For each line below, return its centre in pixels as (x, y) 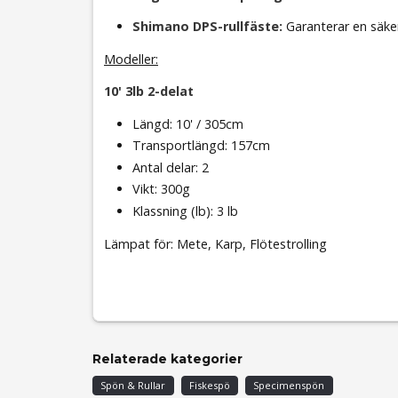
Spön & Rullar (133, 385)
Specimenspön (289, 385)
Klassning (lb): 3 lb (185, 211)
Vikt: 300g (161, 189)
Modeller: (131, 60)
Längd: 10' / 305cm (188, 123)
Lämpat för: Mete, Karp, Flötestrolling (215, 244)
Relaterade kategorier (167, 358)
